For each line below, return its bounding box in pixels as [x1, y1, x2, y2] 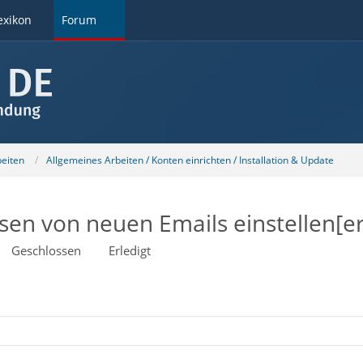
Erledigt [108, 242, 151, 258]
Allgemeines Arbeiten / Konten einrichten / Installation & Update [45, 152, 334, 167]
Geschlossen [11, 242, 81, 258]
